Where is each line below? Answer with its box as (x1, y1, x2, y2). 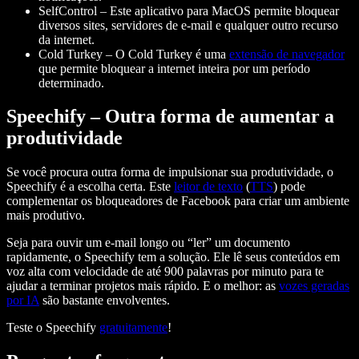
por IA (6, 293, 39, 308)
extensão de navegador (229, 46, 345, 61)
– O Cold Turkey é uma (106, 46, 229, 61)
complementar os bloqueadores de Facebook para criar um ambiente (6, 194, 349, 208)
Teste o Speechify (6, 321, 99, 335)
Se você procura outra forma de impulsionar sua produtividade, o (6, 165, 333, 179)
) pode (273, 179, 305, 194)
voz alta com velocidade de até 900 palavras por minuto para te (6, 264, 324, 279)
